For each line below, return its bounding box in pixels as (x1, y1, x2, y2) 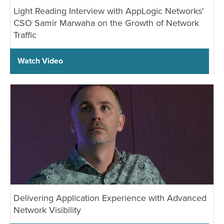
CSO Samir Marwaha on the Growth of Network (13, 16, 199, 29)
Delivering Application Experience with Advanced (13, 191, 206, 204)
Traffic (13, 28, 36, 41)
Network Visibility (13, 203, 81, 216)
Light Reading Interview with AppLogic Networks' (13, 4, 204, 17)
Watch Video (17, 54, 63, 66)
